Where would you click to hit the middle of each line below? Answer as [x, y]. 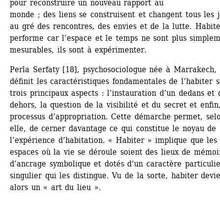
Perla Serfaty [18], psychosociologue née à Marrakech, [113, 70]
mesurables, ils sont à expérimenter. [79, 50]
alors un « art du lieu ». [55, 188]
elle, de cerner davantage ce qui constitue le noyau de [113, 129]
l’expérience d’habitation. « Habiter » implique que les [114, 140]
